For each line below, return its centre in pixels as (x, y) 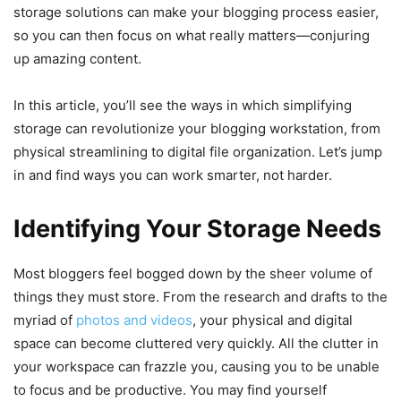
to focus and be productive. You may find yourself (170, 389)
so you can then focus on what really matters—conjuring (192, 35)
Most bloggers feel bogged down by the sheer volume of (193, 273)
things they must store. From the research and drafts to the (200, 296)
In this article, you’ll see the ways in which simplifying (183, 105)
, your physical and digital (273, 320)
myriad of (45, 320)
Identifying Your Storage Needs (197, 228)
